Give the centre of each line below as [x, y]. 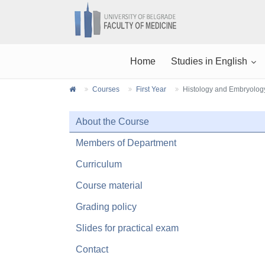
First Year [151, 89]
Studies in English [209, 61]
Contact [92, 249]
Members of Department [126, 143]
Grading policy [106, 207]
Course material [109, 185]
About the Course [112, 122]
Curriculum [99, 164]
